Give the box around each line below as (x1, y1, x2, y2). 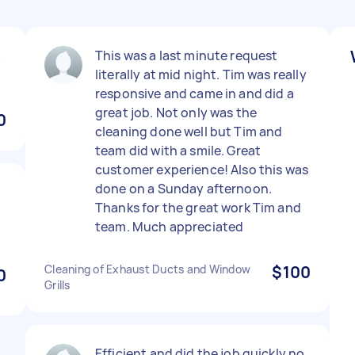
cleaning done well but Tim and (95, 123, 283, 140)
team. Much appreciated (95, 218, 244, 235)
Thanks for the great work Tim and (95, 199, 301, 216)
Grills (44, 277, 71, 292)
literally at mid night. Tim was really (95, 66, 307, 83)
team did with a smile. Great (95, 142, 261, 159)
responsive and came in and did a (95, 85, 294, 102)
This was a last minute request (95, 47, 278, 64)
